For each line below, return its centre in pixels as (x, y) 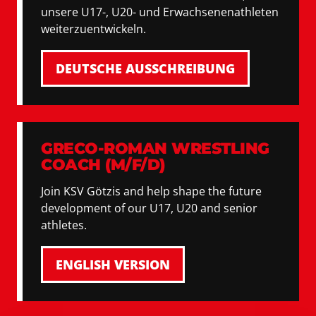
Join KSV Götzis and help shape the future (151, 191)
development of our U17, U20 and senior (149, 208)
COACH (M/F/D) (103, 165)
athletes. (64, 225)
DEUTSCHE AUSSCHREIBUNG (145, 68)
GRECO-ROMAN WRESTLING (155, 148)
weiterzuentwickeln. (93, 29)
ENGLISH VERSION (113, 265)
